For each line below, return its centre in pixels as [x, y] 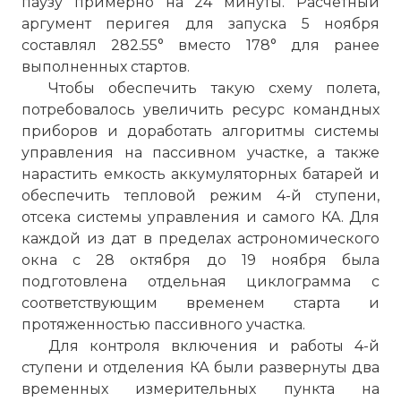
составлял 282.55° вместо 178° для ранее [200, 45]
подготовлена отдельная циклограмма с [200, 282]
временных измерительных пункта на [200, 389]
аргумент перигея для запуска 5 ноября [200, 24]
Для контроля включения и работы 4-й [214, 346]
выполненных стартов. [106, 67]
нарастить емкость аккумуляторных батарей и [200, 174]
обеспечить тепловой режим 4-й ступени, [200, 196]
